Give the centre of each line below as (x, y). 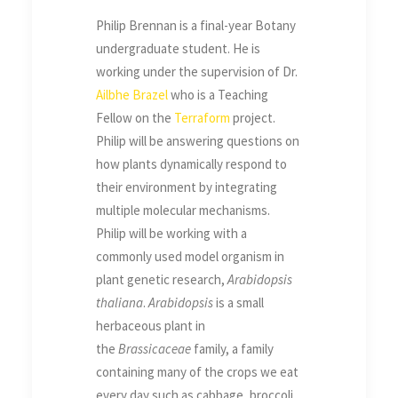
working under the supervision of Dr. (197, 72)
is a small (239, 303)
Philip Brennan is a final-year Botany (196, 26)
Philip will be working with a (171, 234)
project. (253, 118)
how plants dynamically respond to (191, 164)
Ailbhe (113, 95)
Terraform (202, 118)
